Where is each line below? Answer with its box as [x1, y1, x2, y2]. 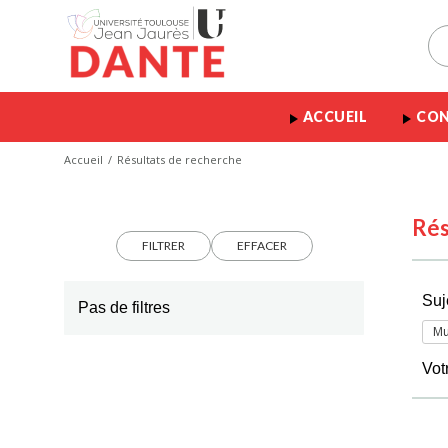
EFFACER [236, 238, 287, 253]
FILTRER [141, 238, 185, 253]
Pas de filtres [78, 299, 170, 316]
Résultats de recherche [117, 152, 242, 167]
